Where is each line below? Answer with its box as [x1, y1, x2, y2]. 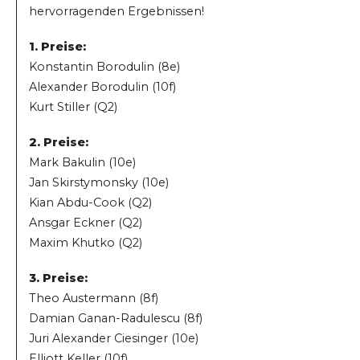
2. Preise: [29, 135, 88, 150]
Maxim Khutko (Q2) [29, 235, 142, 251]
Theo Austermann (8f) [29, 291, 158, 306]
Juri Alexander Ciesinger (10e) [29, 331, 198, 346]
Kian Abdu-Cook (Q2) [29, 195, 152, 211]
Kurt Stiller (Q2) [29, 99, 117, 114]
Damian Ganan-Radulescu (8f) [29, 311, 202, 326]
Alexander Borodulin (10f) [29, 79, 176, 94]
